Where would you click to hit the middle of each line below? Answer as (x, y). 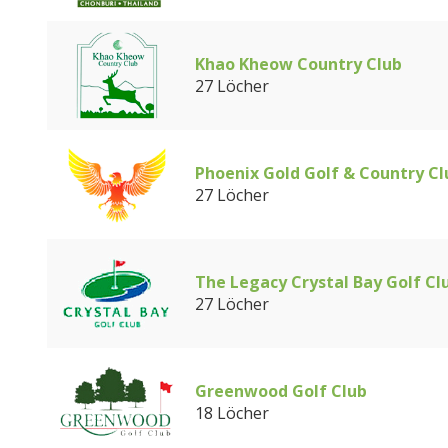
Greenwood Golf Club (281, 391)
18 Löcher (232, 413)
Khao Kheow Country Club (298, 64)
